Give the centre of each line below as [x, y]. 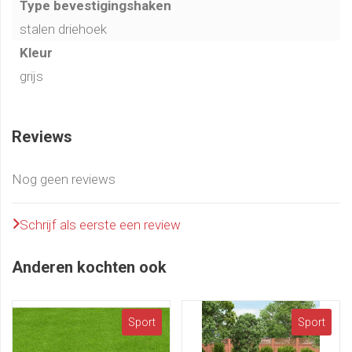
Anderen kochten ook [89, 267]
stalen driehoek [63, 29]
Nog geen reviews [64, 179]
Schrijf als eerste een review [100, 224]
